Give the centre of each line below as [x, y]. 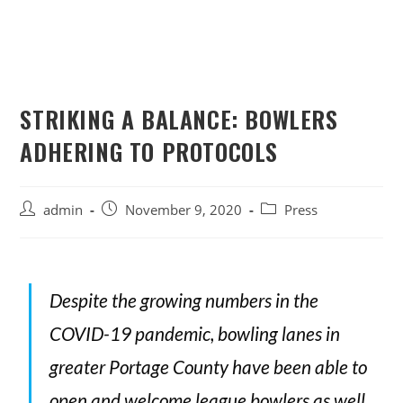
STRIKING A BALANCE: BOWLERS [179, 120]
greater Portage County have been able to [209, 367]
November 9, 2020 [184, 210]
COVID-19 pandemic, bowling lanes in [195, 334]
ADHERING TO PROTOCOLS [149, 152]
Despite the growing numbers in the [184, 300]
